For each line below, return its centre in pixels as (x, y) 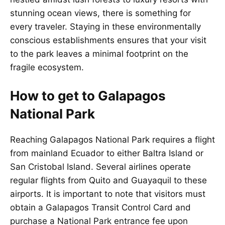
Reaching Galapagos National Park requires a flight (113, 140)
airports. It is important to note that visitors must (108, 194)
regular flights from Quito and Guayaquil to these (108, 181)
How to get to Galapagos (88, 96)
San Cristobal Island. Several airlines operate (100, 167)
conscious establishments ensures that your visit (108, 40)
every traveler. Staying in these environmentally (105, 26)
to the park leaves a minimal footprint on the (99, 53)
